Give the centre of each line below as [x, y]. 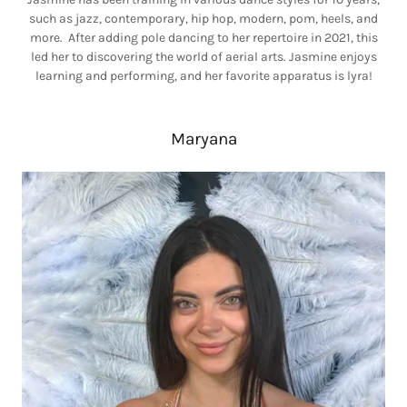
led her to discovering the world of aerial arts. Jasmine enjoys [203, 57]
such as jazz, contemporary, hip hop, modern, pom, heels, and [203, 19]
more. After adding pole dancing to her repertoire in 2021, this [203, 38]
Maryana [203, 139]
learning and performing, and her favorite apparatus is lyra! [203, 76]
